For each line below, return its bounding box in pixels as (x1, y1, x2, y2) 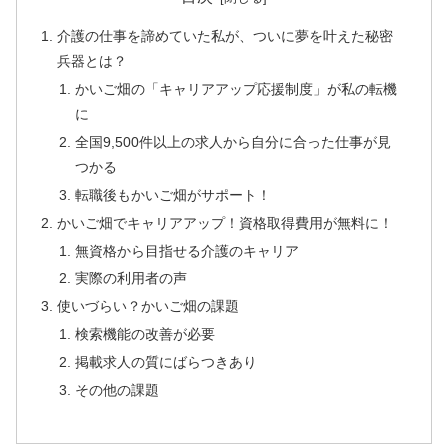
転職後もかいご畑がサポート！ (74, 186, 271, 203)
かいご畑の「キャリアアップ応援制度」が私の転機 (74, 81, 397, 98)
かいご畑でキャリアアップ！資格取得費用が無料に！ (57, 214, 394, 231)
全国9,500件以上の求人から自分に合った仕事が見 (74, 133, 391, 150)
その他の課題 (74, 381, 159, 398)
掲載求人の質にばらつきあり (74, 354, 257, 371)
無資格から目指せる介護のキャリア (74, 242, 299, 259)
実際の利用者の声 (74, 270, 187, 287)
